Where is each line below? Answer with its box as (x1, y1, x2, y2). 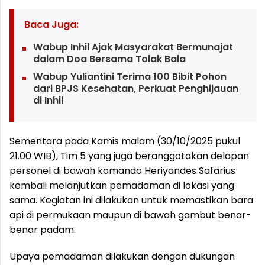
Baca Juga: (24, 18, 79, 31)
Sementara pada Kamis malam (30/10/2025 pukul (9, 134, 240, 148)
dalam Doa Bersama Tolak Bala (33, 52, 186, 66)
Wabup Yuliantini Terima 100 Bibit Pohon (33, 70, 227, 83)
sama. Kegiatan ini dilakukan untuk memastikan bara (9, 193, 253, 207)
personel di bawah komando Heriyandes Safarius (9, 164, 235, 177)
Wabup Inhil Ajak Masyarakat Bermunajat (33, 40, 233, 54)
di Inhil (33, 93, 63, 107)
